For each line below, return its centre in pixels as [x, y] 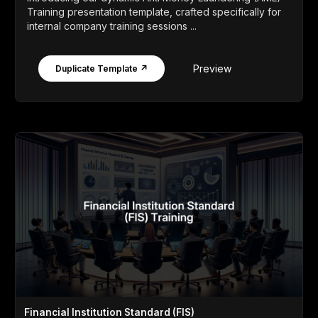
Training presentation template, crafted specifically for [154, 11]
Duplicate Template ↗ [102, 69]
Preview [212, 68]
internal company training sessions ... [112, 26]
